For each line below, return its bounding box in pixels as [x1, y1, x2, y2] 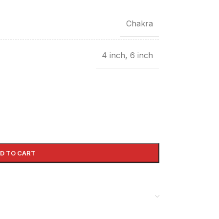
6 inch [130, 50, 153, 60]
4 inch [101, 50, 125, 60]
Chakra [126, 18, 153, 28]
